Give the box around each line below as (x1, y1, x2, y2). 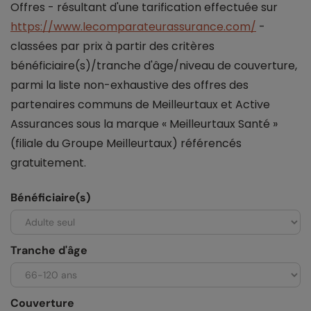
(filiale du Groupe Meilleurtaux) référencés (10, 135, 242, 152)
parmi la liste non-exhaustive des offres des (10, 77, 249, 94)
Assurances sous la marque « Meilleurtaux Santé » (10, 116, 278, 133)
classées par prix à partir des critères (10, 38, 215, 55)
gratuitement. (10, 155, 86, 171)
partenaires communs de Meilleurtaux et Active (10, 96, 270, 113)
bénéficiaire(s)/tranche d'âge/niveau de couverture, (10, 58, 297, 74)
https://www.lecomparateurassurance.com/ (10, 19, 256, 35)
